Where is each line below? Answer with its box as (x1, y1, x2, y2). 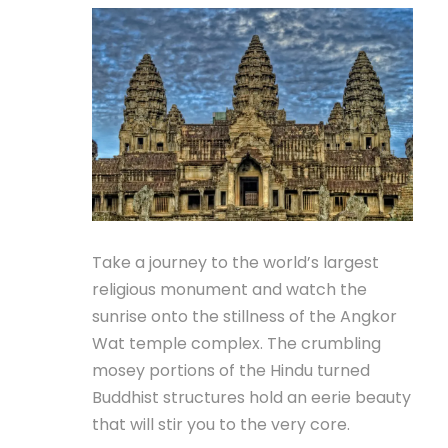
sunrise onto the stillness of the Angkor (92, 304, 397, 328)
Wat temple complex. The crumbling (92, 331, 381, 355)
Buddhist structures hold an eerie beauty (92, 385, 411, 409)
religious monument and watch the (92, 277, 367, 301)
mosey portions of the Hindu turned (92, 358, 370, 382)
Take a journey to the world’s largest (92, 250, 379, 274)
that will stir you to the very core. (92, 412, 350, 436)
